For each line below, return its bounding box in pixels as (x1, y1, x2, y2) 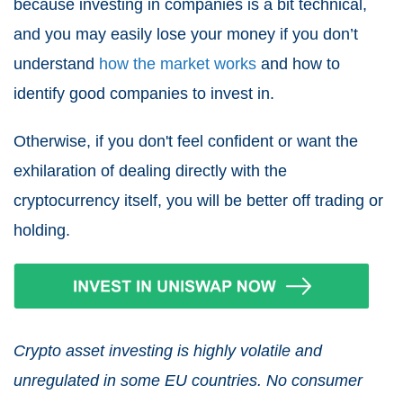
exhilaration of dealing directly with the (13, 161, 287, 180)
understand (13, 54, 99, 73)
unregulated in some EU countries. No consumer (13, 371, 363, 390)
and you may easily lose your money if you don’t (13, 24, 358, 43)
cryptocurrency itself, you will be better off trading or (13, 191, 383, 210)
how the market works (99, 54, 256, 73)
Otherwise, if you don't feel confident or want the (13, 131, 358, 150)
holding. (13, 220, 70, 239)
